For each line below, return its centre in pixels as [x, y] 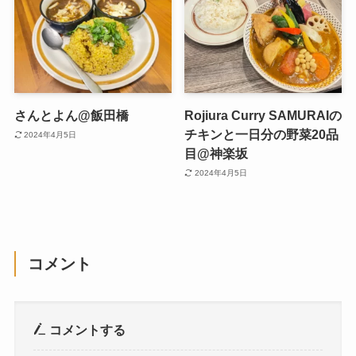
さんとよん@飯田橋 [71, 116]
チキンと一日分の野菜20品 [262, 135]
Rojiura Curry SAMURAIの [263, 116]
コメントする [86, 329]
